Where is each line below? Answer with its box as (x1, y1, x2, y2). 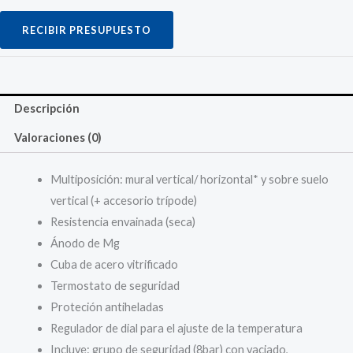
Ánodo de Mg (50, 236, 120, 250)
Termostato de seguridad (50, 278, 180, 292)
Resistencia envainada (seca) (50, 214, 195, 229)
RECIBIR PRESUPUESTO (22, 23, 151, 36)
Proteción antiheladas (50, 299, 164, 314)
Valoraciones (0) (13, 130, 102, 144)
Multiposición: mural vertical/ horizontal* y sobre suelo (50, 172, 329, 186)
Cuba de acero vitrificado (50, 257, 178, 271)
